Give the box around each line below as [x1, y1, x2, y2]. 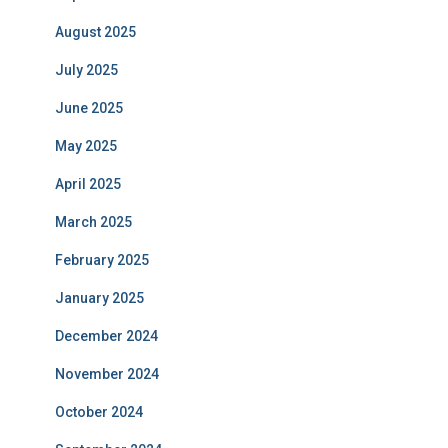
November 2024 [55, 366, 159, 382]
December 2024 [55, 328, 158, 344]
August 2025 [55, 24, 136, 40]
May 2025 [55, 138, 117, 154]
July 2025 [55, 62, 118, 78]
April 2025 [55, 176, 121, 192]
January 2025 [55, 290, 144, 306]
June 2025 [55, 100, 123, 116]
